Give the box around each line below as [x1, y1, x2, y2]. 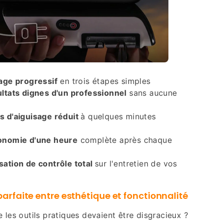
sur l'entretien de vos [95, 158, 177, 168]
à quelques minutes [81, 111, 156, 121]
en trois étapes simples [57, 76, 151, 86]
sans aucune [126, 87, 177, 98]
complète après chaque [78, 135, 172, 145]
